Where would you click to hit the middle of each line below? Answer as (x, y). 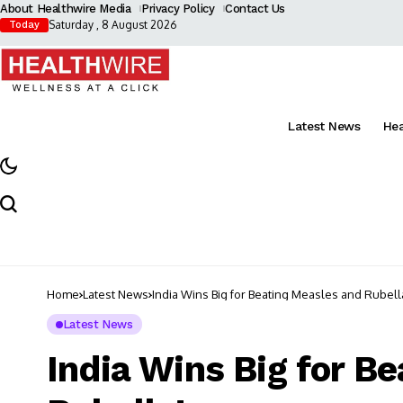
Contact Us (255, 9)
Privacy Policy (178, 9)
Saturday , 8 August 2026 (112, 25)
